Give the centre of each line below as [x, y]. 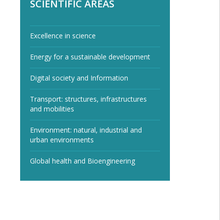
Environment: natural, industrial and [86, 130]
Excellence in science [63, 36]
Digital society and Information [79, 78]
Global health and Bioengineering [82, 161]
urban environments [62, 140]
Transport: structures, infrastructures [88, 99]
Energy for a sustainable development [90, 57]
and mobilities [52, 109]
